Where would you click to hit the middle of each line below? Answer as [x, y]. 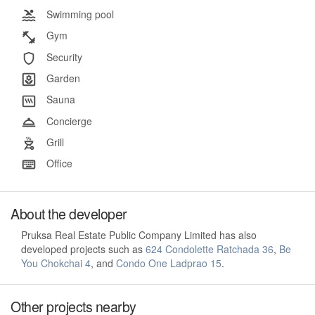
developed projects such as [83, 249]
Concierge [68, 121]
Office [58, 163]
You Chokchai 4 [56, 263]
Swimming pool [79, 14]
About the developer [69, 214]
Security [63, 57]
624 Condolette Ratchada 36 [210, 249]
